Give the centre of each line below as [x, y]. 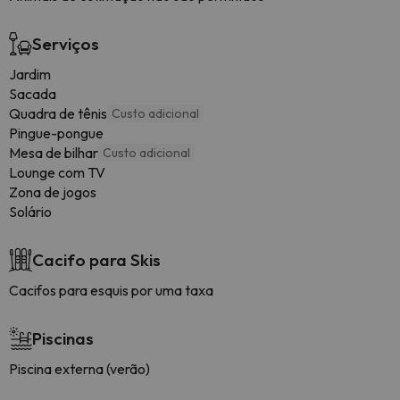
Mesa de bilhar [54, 153]
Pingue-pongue [56, 133]
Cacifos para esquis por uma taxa [111, 290]
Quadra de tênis [58, 113]
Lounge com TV [57, 172]
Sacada [33, 94]
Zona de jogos [53, 192]
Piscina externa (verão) [79, 369]
